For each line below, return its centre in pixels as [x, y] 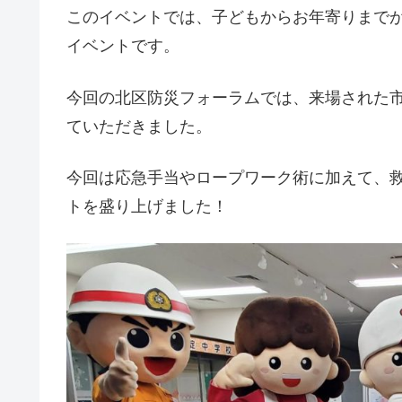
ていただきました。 [139, 126]
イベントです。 [123, 46]
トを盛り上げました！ [147, 206]
